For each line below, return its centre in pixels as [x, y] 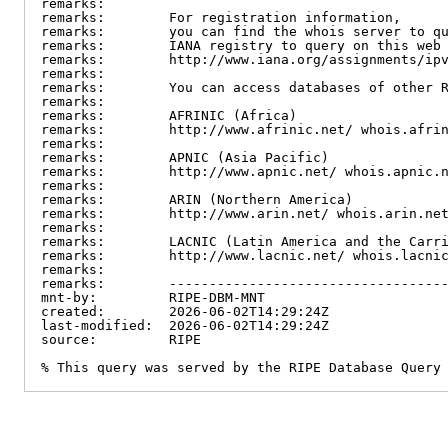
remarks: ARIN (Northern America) [197, 199]
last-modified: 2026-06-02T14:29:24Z [185, 325]
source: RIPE [121, 339]
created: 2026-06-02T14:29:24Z [185, 311]
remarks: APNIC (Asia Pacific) [185, 157]
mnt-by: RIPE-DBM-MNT [153, 297]
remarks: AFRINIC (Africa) [169, 115]
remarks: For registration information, [221, 17]
